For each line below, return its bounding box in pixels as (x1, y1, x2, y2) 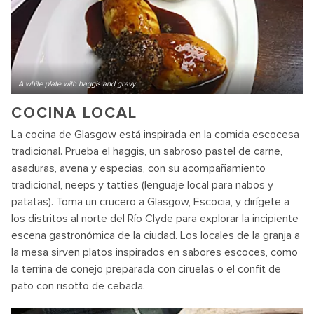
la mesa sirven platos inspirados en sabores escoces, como (11, 245, 298, 259)
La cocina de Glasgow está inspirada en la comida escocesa (11, 128, 299, 142)
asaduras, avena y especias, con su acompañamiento (11, 161, 266, 175)
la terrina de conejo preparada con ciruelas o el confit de (11, 262, 281, 276)
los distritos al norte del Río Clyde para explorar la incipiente (11, 212, 299, 226)
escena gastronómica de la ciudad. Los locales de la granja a (11, 228, 300, 243)
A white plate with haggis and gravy (18, 79, 135, 88)
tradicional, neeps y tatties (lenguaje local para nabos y (11, 178, 273, 192)
